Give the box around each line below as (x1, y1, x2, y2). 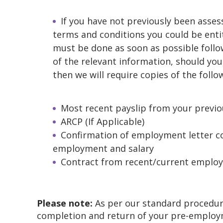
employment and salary (53, 142, 154, 155)
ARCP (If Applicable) (61, 115, 144, 128)
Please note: (37, 197, 95, 210)
